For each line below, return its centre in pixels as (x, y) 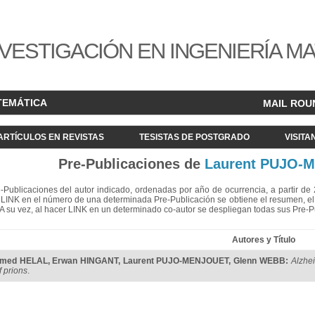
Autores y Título (263, 240)
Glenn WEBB (259, 261)
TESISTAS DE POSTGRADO (194, 137)
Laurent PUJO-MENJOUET (176, 261)
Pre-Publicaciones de (131, 164)
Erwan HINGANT (85, 261)
